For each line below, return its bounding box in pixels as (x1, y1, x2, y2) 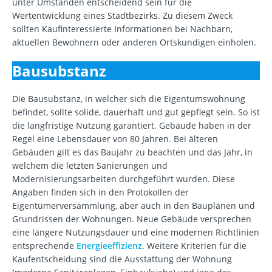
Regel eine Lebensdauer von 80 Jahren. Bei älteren (12, 133, 218, 145)
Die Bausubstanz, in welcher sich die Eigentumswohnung (12, 93, 245, 105)
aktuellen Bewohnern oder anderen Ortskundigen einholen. (12, 36, 256, 49)
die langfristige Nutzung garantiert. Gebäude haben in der (12, 120, 251, 132)
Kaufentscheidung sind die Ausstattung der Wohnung (12, 253, 232, 265)
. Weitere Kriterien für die (142, 240, 246, 252)
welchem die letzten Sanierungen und (12, 160, 168, 172)
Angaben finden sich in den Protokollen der (12, 186, 189, 199)
